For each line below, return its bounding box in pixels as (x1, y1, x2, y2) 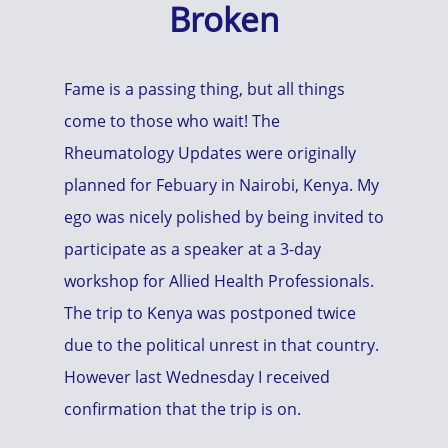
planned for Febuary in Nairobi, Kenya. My (64, 174, 379, 196)
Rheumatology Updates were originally (64, 142, 356, 164)
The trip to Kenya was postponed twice (64, 302, 356, 324)
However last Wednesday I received (64, 366, 330, 388)
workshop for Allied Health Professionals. (64, 270, 374, 292)
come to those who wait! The (64, 110, 280, 132)
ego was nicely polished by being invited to (64, 206, 384, 228)
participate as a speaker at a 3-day (64, 238, 321, 260)
